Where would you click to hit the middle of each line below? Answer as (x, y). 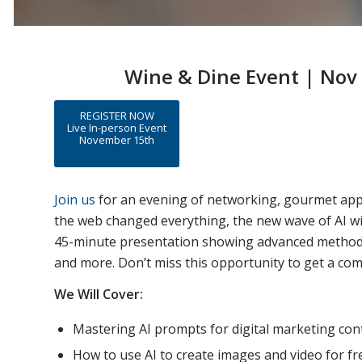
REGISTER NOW (117, 116)
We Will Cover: (99, 295)
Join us (75, 199)
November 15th (117, 140)
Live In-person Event (117, 128)
